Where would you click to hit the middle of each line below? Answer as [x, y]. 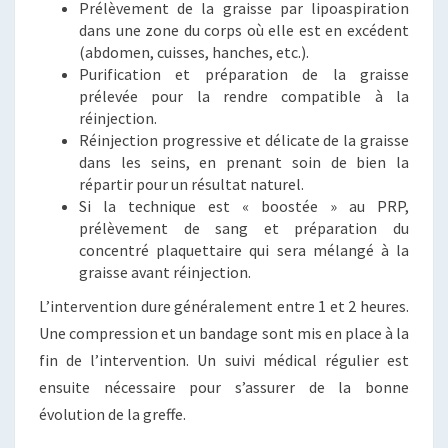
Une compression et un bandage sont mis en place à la [224, 333]
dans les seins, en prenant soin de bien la [244, 162]
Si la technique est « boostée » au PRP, [244, 206]
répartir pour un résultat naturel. [191, 184]
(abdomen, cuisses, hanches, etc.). [194, 52]
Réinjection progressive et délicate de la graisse [244, 140]
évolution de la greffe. [112, 414]
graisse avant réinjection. [165, 272]
